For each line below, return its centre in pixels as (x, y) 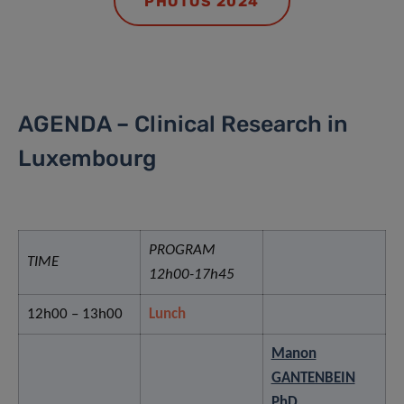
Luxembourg (87, 159)
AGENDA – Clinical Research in (183, 124)
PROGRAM (182, 251)
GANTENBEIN (313, 379)
